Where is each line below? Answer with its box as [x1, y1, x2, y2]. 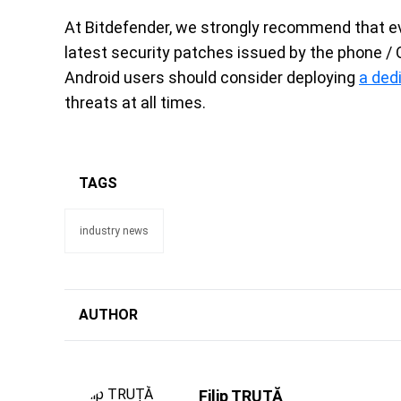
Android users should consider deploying [64, 67, 359, 87]
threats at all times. [64, 92, 206, 112]
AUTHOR [79, 305, 138, 323]
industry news [80, 224, 149, 237]
